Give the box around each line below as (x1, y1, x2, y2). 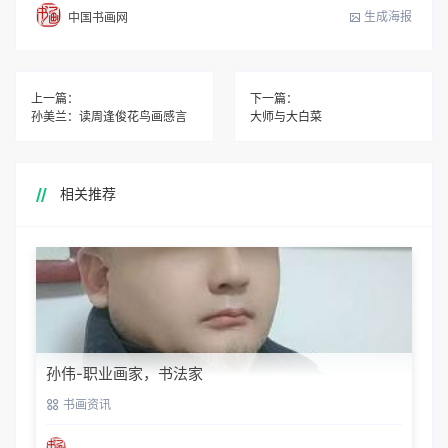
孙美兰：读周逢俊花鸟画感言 (31, 109, 187, 125)
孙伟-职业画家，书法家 (46, 364, 203, 384)
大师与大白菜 (250, 109, 322, 125)
